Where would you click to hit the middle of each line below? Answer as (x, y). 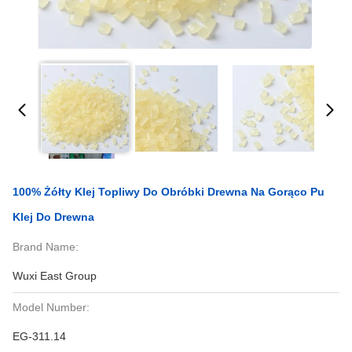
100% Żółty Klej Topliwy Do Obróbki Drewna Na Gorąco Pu (169, 192)
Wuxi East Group (55, 276)
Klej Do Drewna (53, 217)
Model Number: (51, 307)
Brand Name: (46, 247)
